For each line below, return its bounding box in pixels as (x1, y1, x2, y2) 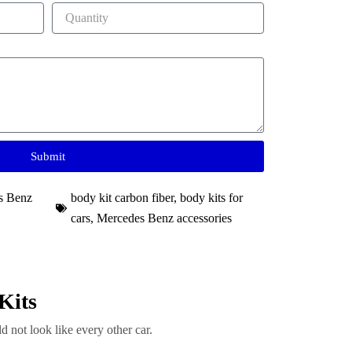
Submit (31, 149, 65, 163)
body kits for (180, 191, 243, 204)
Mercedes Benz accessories (97, 211, 232, 225)
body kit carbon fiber (71, 191, 174, 204)
